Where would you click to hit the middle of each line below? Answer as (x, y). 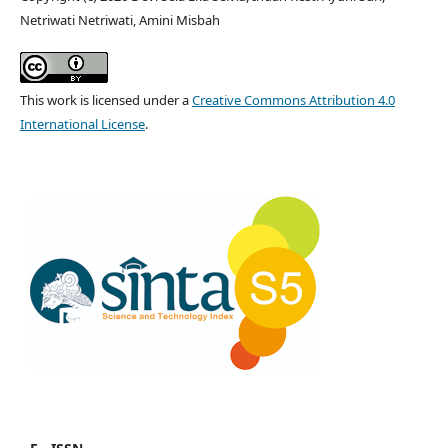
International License (82, 124)
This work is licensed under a (105, 100)
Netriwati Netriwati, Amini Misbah (119, 20)
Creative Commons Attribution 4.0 (293, 100)
